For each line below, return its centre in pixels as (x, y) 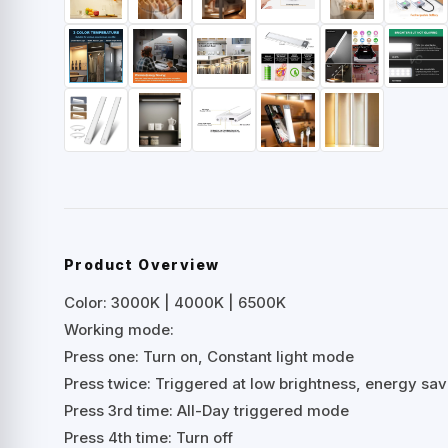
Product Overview (142, 265)
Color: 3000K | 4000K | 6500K (175, 303)
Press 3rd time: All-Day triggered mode (206, 411)
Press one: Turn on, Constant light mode (209, 357)
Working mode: (119, 330)
